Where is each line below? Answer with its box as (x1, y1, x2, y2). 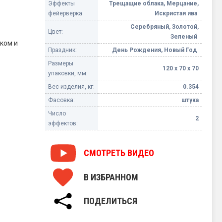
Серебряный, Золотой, (130, 23, 199, 31)
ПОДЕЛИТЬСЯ (84, 196, 138, 207)
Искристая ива (155, 10, 199, 17)
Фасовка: (48, 97, 75, 104)
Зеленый (170, 33, 199, 41)
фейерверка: (48, 10, 84, 17)
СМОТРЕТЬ (84, 148, 128, 159)
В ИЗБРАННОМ (84, 171, 139, 182)
